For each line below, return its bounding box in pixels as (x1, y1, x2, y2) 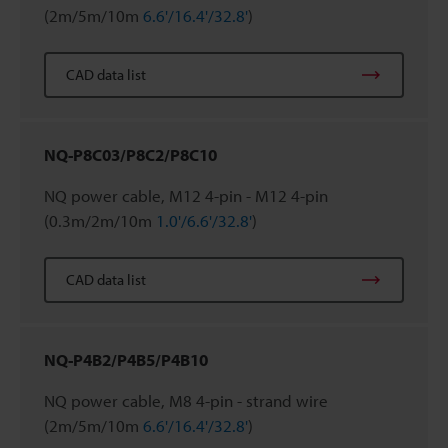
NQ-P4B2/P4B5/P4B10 (44, 348, 208, 370)
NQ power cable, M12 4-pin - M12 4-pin (44, 184, 328, 206)
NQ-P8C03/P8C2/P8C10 (44, 143, 217, 165)
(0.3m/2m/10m (44, 209, 156, 231)
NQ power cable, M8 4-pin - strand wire (44, 389, 328, 411)
